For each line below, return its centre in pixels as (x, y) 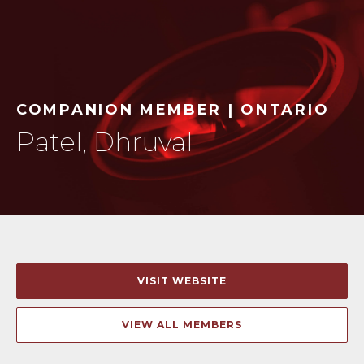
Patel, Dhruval (104, 142)
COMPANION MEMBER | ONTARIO (173, 110)
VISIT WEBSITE (182, 281)
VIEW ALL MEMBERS (182, 325)
